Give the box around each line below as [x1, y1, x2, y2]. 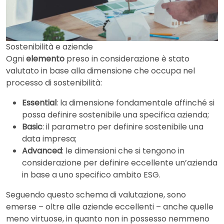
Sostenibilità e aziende [6, 40, 93, 52]
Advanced [22, 144, 62, 156]
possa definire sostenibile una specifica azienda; [22, 108, 209, 120]
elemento [26, 52, 64, 64]
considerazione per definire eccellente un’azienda [22, 156, 217, 168]
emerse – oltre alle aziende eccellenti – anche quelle [6, 200, 213, 212]
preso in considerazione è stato [64, 52, 189, 64]
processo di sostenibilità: [6, 76, 102, 88]
